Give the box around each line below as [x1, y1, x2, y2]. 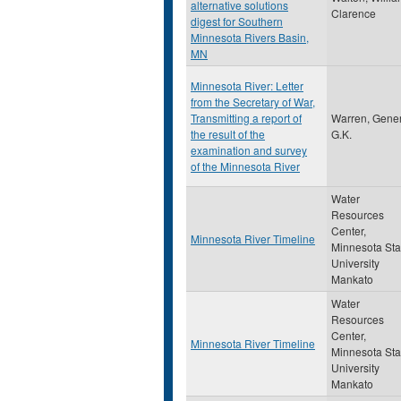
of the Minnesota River [191, 158, 300, 174]
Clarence [331, 5, 376, 21]
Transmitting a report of [191, 110, 302, 125]
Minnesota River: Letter [191, 78, 303, 93]
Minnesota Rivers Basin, [191, 30, 309, 45]
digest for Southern [191, 13, 283, 29]
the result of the [191, 126, 265, 141]
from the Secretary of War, [191, 94, 315, 109]
